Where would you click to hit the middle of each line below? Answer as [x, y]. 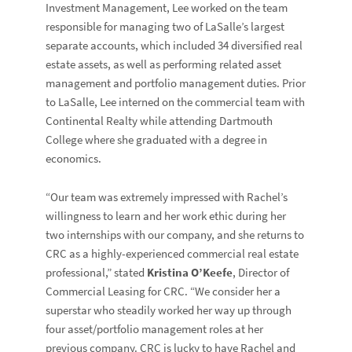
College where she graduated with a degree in [157, 139]
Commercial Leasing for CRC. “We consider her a [163, 291]
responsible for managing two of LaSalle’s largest [165, 26]
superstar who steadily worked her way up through [169, 310]
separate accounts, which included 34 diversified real [174, 45]
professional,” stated [97, 272]
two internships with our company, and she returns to [175, 235]
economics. [74, 158]
